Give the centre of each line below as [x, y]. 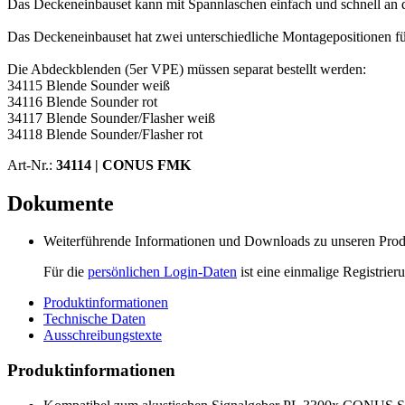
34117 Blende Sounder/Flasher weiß [111, 118]
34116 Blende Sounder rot [82, 101]
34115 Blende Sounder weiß [89, 85]
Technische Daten [94, 319]
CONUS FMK [146, 165]
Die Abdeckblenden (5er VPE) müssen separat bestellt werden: [187, 69]
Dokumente [61, 203]
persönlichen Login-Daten [162, 272]
